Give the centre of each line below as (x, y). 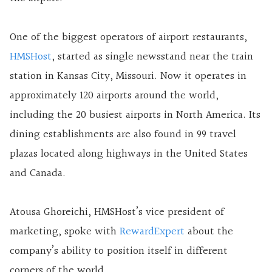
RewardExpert (152, 232)
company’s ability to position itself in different (119, 251)
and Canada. (38, 174)
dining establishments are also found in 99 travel (123, 135)
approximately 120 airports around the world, (114, 96)
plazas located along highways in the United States (129, 154)
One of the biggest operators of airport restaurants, (128, 38)
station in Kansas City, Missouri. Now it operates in (128, 76)
